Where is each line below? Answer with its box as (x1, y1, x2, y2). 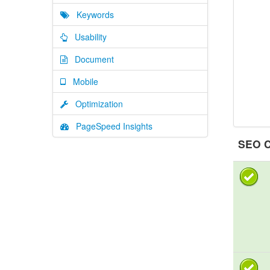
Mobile (66, 75, 98, 87)
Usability (67, 31, 107, 43)
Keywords (69, 8, 114, 20)
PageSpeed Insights (69, 120, 152, 132)
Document (67, 53, 114, 65)
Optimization (68, 98, 123, 110)
